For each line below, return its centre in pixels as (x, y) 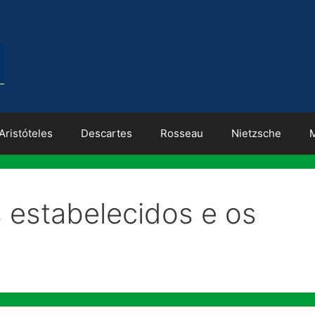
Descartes (106, 133)
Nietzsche (256, 133)
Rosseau (181, 133)
